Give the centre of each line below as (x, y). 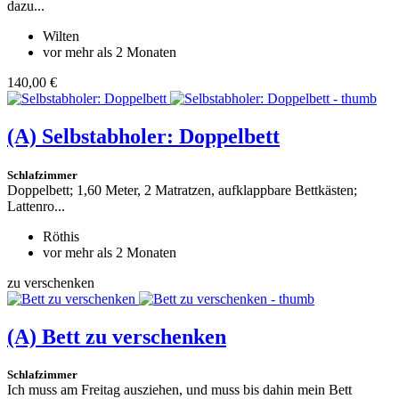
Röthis (61, 236)
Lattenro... (36, 206)
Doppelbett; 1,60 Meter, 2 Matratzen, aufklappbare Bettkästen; (182, 190)
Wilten (61, 36)
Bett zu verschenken (134, 336)
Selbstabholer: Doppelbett (161, 136)
